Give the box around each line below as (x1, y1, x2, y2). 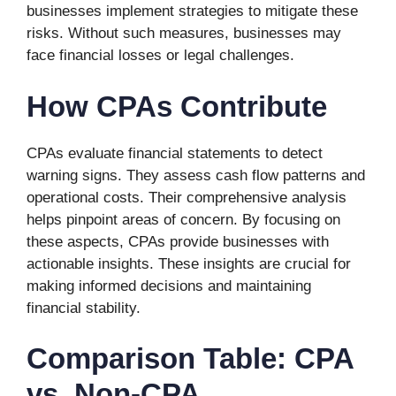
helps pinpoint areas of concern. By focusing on (27, 210, 340, 228)
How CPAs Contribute (27, 89, 327, 123)
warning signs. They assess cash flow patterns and (27, 166, 365, 184)
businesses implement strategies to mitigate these (27, 3, 358, 20)
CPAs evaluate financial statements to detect (27, 144, 323, 162)
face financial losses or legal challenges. (27, 47, 294, 65)
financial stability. (27, 299, 141, 316)
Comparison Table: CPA (27, 342, 354, 376)
